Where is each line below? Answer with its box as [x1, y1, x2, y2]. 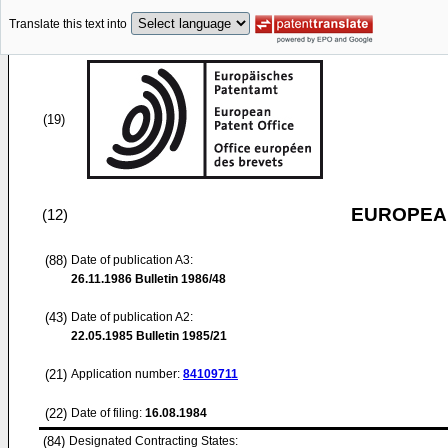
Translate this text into [9, 17, 127, 32]
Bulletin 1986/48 [132, 272, 226, 286]
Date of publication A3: [71, 253, 193, 267]
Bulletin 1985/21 [133, 329, 227, 343]
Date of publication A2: [71, 310, 193, 324]
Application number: [71, 367, 183, 381]
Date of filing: [71, 406, 142, 420]
